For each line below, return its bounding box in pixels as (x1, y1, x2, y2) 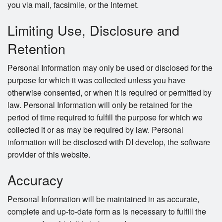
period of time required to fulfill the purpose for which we (7, 111, 203, 123)
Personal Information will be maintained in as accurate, (7, 193, 199, 205)
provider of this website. (7, 149, 90, 161)
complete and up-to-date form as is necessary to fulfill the (7, 206, 206, 218)
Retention (7, 39, 65, 58)
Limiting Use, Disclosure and (7, 20, 179, 40)
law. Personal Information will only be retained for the (7, 99, 192, 111)
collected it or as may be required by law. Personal (7, 124, 183, 136)
